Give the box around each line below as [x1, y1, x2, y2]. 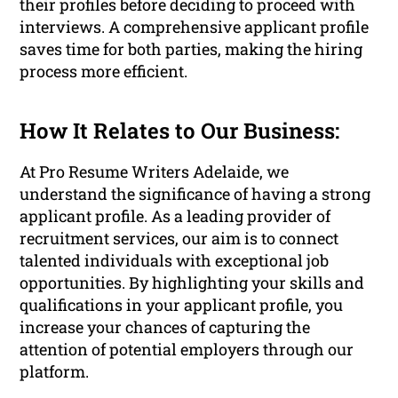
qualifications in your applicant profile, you [20, 294, 344, 316]
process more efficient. [20, 60, 188, 83]
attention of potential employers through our [20, 338, 354, 361]
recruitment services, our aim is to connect [20, 227, 339, 250]
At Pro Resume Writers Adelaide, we [20, 161, 290, 183]
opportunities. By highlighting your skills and [20, 272, 365, 294]
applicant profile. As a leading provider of [20, 205, 331, 227]
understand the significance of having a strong [20, 183, 371, 205]
